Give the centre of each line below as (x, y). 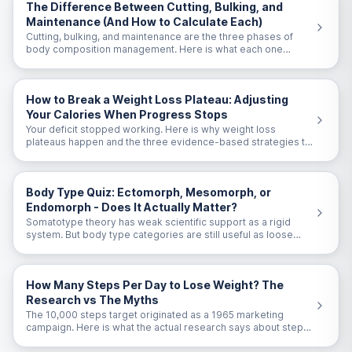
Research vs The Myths (92, 300)
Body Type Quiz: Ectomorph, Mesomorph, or (148, 192)
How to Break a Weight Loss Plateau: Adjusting (157, 99)
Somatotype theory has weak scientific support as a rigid (158, 222)
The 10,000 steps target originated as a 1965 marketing (155, 315)
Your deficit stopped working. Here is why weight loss (151, 129)
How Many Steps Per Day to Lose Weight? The (155, 285)
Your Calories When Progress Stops (127, 114)
